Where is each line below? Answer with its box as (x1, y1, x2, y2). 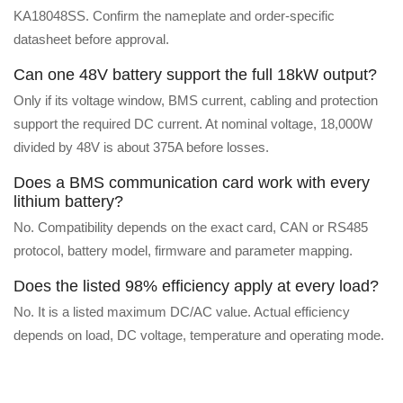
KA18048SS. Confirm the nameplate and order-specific (13, 8, 335, 24)
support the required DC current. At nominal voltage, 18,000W (13, 116, 372, 132)
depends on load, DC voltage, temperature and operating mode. (13, 327, 384, 344)
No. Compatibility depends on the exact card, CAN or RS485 (13, 219, 368, 236)
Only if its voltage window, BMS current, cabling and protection (13, 93, 378, 109)
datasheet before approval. (13, 31, 169, 48)
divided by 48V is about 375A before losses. (13, 139, 269, 156)
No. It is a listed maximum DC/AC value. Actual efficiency (13, 304, 350, 320)
